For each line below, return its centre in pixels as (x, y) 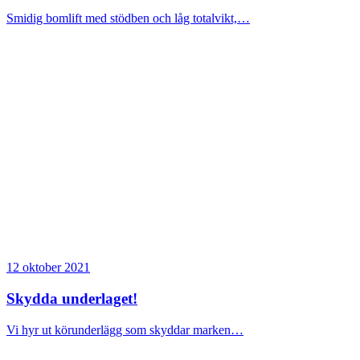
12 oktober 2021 (48, 268)
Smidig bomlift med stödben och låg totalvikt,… (128, 18)
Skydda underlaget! (72, 299)
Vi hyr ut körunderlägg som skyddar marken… (125, 329)
